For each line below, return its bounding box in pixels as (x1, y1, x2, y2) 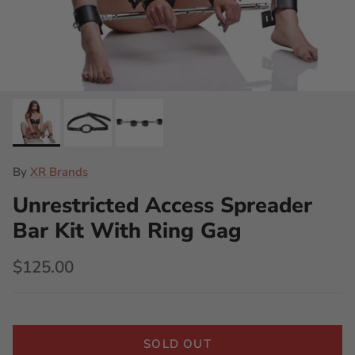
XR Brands (30, 163, 88, 180)
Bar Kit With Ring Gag (13, 216, 242, 246)
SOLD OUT (143, 335, 212, 352)
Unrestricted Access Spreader (13, 190, 312, 220)
